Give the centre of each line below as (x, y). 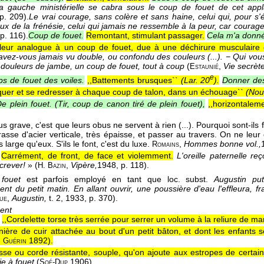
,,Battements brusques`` (134, 80)
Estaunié (204, 67)
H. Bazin (52, 165)
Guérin (15, 241)
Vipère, (84, 165)
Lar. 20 (197, 80)
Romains (166, 144)
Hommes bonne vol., (222, 143)
